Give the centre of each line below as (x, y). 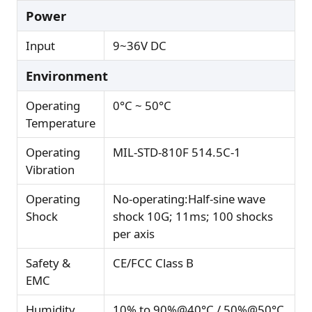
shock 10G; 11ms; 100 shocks (193, 216)
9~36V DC (140, 45)
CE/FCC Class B (153, 263)
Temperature (61, 123)
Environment (67, 75)
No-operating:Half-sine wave (189, 198)
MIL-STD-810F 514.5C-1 (177, 152)
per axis (134, 233)
